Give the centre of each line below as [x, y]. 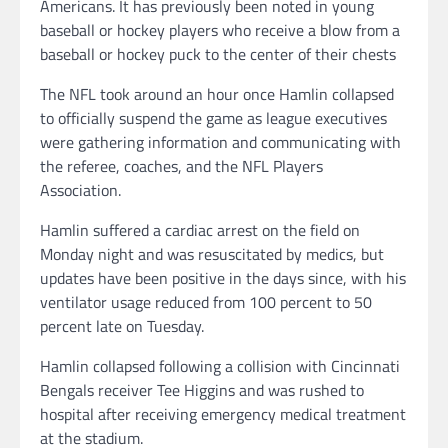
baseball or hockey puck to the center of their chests [218, 53]
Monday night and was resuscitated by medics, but [212, 253]
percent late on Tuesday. [122, 325]
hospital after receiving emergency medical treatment [223, 413]
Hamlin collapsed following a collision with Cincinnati [220, 365]
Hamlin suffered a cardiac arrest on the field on [200, 229]
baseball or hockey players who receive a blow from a [220, 29]
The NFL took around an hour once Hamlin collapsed [217, 93]
